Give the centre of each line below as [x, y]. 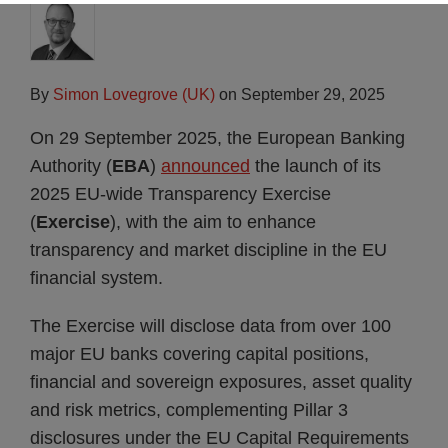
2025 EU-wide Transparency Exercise [180, 194]
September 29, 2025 [313, 94]
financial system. [96, 278]
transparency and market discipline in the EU [208, 250]
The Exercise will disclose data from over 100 [210, 326]
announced [205, 166]
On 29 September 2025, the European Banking [217, 138]
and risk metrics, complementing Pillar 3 [189, 410]
